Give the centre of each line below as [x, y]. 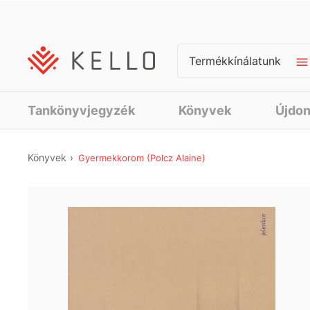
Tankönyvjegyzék [81, 110]
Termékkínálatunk [235, 61]
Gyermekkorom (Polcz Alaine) [142, 158]
